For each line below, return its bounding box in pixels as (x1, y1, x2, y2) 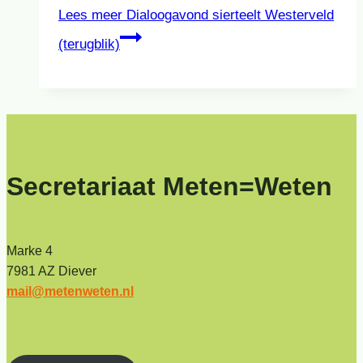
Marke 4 (6, 243, 53, 258)
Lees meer (58, 6, 122, 23)
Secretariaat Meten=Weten (6, 172, 332, 202)
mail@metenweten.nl (6, 284, 134, 298)
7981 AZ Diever (6, 263, 109, 278)
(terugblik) (58, 36, 120, 52)
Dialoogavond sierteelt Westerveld (122, 6, 334, 23)
